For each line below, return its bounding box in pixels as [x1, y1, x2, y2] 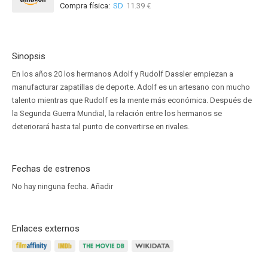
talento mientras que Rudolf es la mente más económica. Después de [12, 96, 252, 105]
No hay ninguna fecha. [12, 182, 90, 191]
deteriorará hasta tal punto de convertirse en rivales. [12, 122, 190, 131]
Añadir [90, 182, 113, 191]
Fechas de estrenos [12, 163, 90, 174]
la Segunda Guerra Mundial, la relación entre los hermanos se [12, 109, 222, 118]
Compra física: [60, 1, 110, 10]
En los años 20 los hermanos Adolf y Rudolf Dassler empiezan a [12, 69, 233, 78]
